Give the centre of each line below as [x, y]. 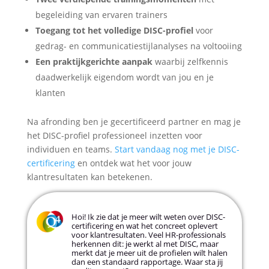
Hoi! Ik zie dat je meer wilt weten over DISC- [148, 217]
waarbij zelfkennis [190, 62]
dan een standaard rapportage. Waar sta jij [147, 262]
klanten [50, 93]
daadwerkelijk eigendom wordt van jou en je [124, 77]
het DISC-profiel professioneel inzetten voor [114, 136]
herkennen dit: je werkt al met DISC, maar [145, 244]
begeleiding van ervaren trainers [101, 15]
